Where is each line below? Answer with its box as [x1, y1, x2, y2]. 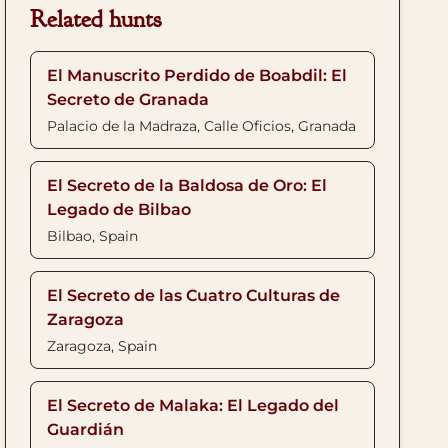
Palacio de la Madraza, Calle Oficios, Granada [47, 117, 357, 135]
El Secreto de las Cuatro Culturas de [47, 286, 341, 305]
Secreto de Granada [47, 90, 210, 109]
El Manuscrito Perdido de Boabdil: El [47, 66, 348, 85]
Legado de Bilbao [47, 200, 192, 219]
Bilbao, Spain [47, 227, 139, 245]
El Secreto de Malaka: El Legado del [47, 396, 340, 415]
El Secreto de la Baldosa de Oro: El [47, 176, 328, 195]
